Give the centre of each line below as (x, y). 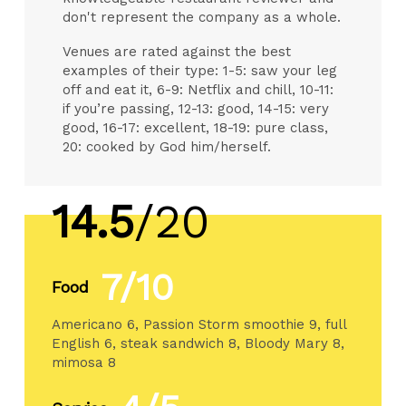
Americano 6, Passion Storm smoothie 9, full (199, 324)
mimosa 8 (84, 362)
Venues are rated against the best (177, 51)
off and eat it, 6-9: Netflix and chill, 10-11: (198, 89)
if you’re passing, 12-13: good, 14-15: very (196, 108)
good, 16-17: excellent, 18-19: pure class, (196, 127)
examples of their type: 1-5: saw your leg (200, 70)
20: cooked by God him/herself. (167, 146)
